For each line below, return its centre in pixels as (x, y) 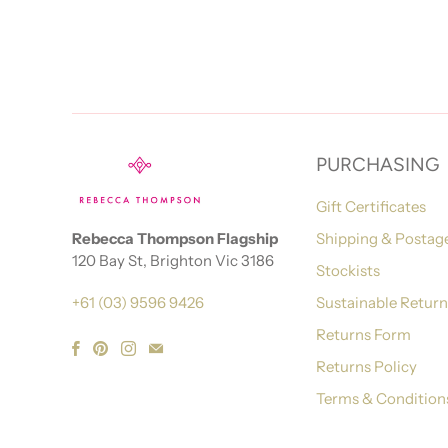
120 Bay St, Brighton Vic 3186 (173, 260)
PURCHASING (377, 164)
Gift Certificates (371, 206)
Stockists (348, 270)
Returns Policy (366, 366)
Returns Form (363, 334)
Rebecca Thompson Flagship (175, 238)
